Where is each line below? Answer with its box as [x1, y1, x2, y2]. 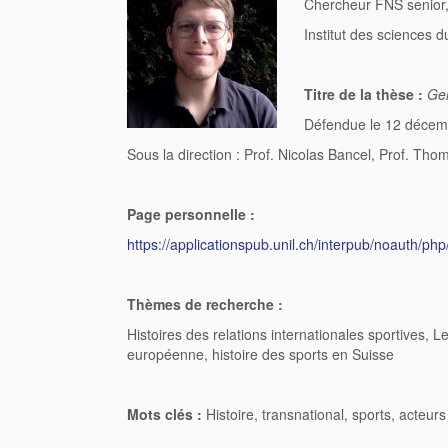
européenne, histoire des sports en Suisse [127, 344, 394, 365]
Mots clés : [127, 404, 202, 425]
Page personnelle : [127, 204, 255, 225]
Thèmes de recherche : [127, 294, 283, 315]
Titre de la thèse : [304, 84, 428, 105]
